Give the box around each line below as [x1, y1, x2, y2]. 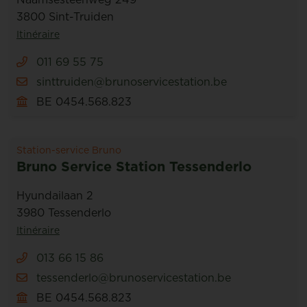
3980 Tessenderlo [16, 205, 111, 220]
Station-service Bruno [16, 143, 121, 157]
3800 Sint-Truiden [16, 9, 114, 24]
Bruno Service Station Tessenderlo [16, 157, 251, 176]
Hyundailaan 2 [16, 188, 93, 203]
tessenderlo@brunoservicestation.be [36, 270, 231, 285]
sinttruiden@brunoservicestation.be [36, 74, 227, 89]
